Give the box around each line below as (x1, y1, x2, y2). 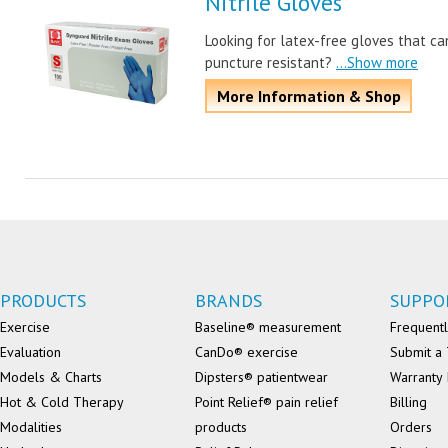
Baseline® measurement (195, 318, 341, 336)
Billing (390, 393, 427, 411)
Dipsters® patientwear (195, 368, 328, 386)
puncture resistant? (205, 53, 332, 72)
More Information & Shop (216, 86, 401, 106)
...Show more (336, 53, 418, 72)
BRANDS (195, 289, 262, 312)
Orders (390, 418, 432, 436)
